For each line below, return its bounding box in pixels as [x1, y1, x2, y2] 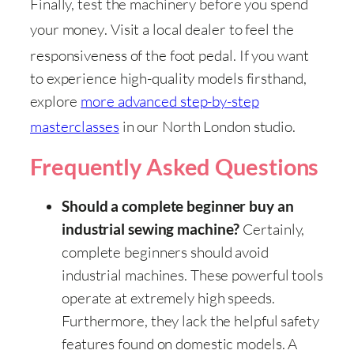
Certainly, [239, 219, 305, 239]
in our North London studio [119, 116, 293, 136]
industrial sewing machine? [62, 220, 240, 238]
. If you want [232, 45, 309, 65]
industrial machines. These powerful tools [62, 265, 323, 284]
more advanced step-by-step [81, 91, 259, 111]
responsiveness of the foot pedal [30, 45, 233, 65]
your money [30, 20, 105, 40]
